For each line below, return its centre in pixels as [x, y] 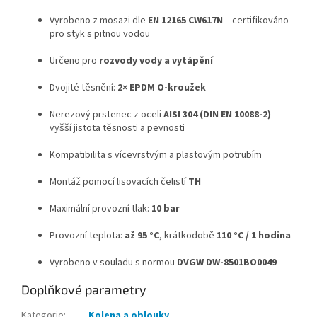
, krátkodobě [188, 236]
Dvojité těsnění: [83, 88]
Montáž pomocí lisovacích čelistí [119, 182]
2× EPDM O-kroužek [162, 88]
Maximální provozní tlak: [100, 209]
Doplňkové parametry [84, 290]
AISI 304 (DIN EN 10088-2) [217, 115]
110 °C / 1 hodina [254, 236]
